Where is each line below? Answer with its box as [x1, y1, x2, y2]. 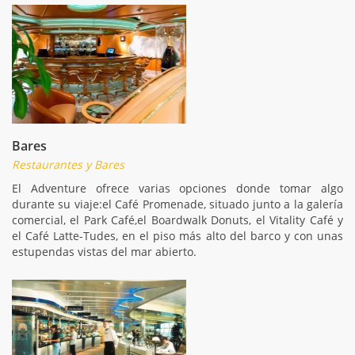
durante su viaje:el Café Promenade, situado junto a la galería [12, 196, 343, 212]
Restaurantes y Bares [12, 156, 124, 172]
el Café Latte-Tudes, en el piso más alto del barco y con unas [12, 227, 343, 243]
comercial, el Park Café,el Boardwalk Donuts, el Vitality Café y [12, 212, 343, 227]
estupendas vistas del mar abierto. [12, 243, 197, 259]
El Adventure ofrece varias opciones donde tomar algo [12, 180, 343, 196]
